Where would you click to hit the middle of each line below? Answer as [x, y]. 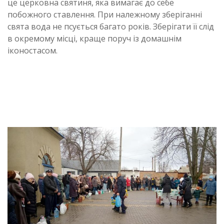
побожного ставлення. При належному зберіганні [105, 14]
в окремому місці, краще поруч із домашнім [94, 38]
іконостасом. [32, 50]
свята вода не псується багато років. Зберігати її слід [111, 26]
